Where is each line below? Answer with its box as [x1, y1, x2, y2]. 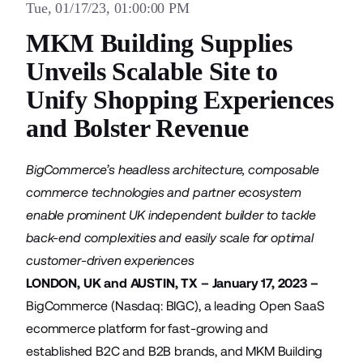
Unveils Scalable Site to [26, 57, 278, 86]
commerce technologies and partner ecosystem [26, 185, 302, 200]
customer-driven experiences [26, 253, 194, 268]
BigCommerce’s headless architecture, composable [26, 162, 319, 177]
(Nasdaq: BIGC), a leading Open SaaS [108, 298, 325, 314]
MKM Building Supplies [26, 28, 293, 58]
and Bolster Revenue [26, 113, 249, 143]
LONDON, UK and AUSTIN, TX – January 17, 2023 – [26, 275, 318, 291]
